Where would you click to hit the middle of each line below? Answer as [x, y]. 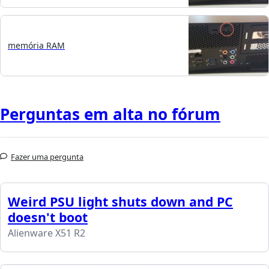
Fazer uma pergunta [47, 156]
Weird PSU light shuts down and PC [120, 201]
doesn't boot [48, 217]
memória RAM [36, 46]
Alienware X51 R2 [47, 233]
